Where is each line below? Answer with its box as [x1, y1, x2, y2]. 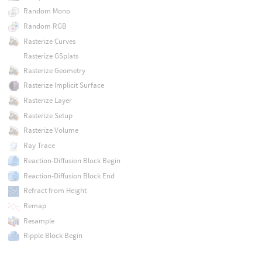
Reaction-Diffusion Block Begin [23, 155, 120, 166]
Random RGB [23, 21, 67, 32]
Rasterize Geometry [23, 65, 85, 75]
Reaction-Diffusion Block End [23, 170, 115, 181]
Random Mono [23, 6, 70, 16]
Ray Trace [23, 140, 55, 151]
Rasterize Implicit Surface [23, 80, 104, 91]
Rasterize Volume [23, 125, 78, 136]
